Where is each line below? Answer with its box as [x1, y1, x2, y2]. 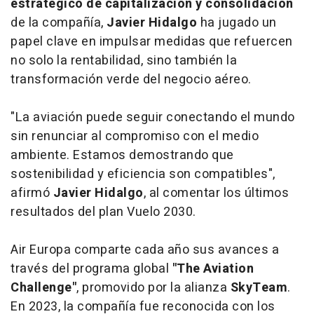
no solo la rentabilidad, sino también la [11, 50, 237, 70]
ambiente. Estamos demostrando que [11, 145, 234, 165]
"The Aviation [172, 259, 254, 278]
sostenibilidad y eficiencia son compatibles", [11, 164, 275, 184]
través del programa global [11, 259, 172, 278]
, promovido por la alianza [76, 278, 231, 297]
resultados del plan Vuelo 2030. [11, 202, 196, 221]
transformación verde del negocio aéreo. [11, 69, 252, 89]
